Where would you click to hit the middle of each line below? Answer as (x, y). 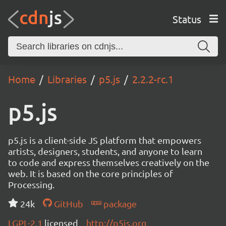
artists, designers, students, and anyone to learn (105, 151)
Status (187, 19)
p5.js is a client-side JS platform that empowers (105, 140)
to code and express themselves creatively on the (109, 162)
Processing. (31, 184)
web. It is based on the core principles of (91, 173)
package (119, 204)
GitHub (67, 204)
